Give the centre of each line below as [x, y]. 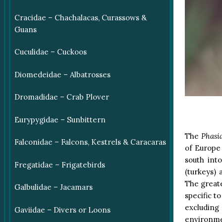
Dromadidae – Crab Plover [61, 97]
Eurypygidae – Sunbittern [60, 119]
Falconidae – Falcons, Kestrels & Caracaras [90, 142]
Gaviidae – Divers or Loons [62, 210]
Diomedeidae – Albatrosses [62, 74]
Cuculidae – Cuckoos [50, 52]
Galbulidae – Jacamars [53, 187]
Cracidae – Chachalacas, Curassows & [80, 17]
